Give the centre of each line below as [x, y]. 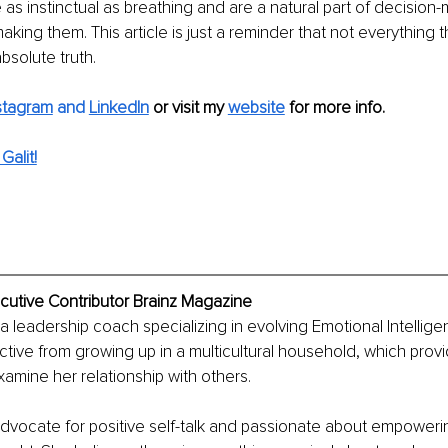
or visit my [190, 107]
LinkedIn [118, 107]
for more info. [336, 107]
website [256, 107]
